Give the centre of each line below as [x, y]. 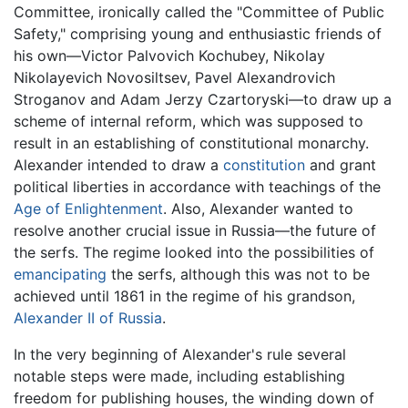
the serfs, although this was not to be [238, 275]
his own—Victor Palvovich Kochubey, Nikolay [169, 56]
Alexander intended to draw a [118, 165]
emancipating [60, 275]
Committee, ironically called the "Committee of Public [199, 12]
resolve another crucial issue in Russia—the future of [195, 231]
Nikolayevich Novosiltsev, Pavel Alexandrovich [174, 78]
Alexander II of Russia [88, 318]
